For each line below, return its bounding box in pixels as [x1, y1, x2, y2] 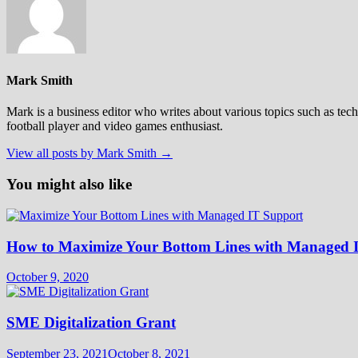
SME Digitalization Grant [6, 314, 176, 332]
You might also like [6, 176, 132, 193]
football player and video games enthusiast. [6, 119, 223, 133]
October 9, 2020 [6, 270, 89, 284]
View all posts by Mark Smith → [6, 146, 173, 161]
